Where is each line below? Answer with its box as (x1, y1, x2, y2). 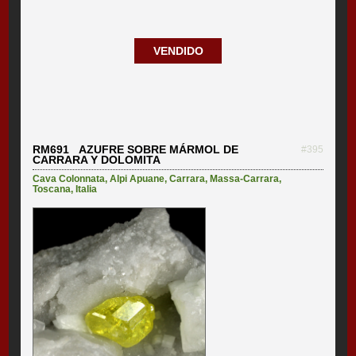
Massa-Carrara (210, 172, 280, 184)
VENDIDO (153, 44, 203, 57)
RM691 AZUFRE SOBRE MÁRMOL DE (33, 142, 239, 156)
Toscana (33, 183, 72, 195)
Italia (75, 183, 98, 195)
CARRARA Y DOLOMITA (33, 153, 161, 166)
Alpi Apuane (110, 172, 165, 184)
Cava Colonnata (33, 172, 106, 184)
